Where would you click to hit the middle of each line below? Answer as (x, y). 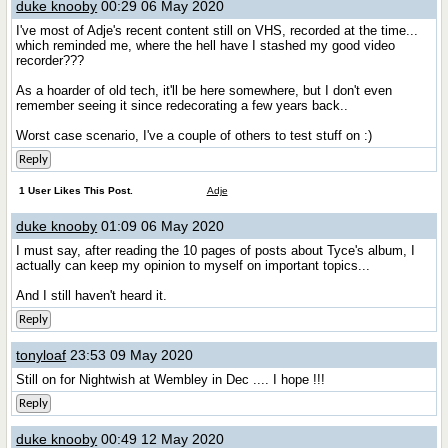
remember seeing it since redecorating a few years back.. (182, 105)
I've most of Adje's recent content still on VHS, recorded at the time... (217, 30)
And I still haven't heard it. (92, 295)
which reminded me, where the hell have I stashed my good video (206, 45)
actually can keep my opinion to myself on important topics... (193, 265)
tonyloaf (41, 355)
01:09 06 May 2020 (161, 226)
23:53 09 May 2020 (130, 355)
